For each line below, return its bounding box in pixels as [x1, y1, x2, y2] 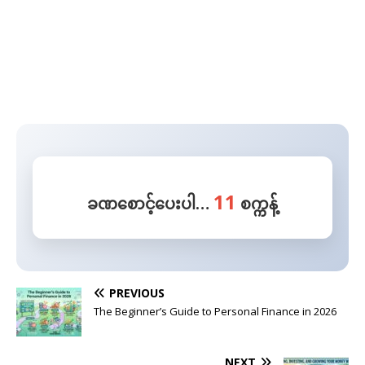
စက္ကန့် [236, 192, 278, 214]
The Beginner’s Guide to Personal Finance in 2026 [94, 304, 336, 319]
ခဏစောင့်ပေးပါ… [87, 192, 213, 214]
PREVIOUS [109, 285, 165, 301]
